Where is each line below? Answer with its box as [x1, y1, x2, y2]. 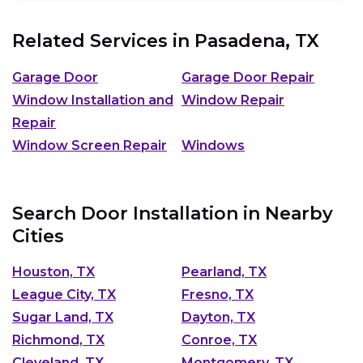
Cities [12, 224, 64, 247]
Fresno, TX [181, 287, 254, 303]
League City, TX [12, 287, 116, 303]
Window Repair [181, 92, 284, 108]
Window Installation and [12, 92, 173, 108]
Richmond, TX [12, 332, 105, 348]
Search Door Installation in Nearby [12, 202, 333, 224]
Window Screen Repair [12, 137, 167, 153]
